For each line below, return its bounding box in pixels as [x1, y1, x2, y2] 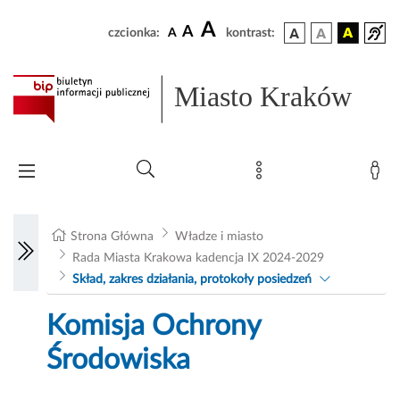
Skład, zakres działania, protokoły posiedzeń [71, 273, 312, 287]
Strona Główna [71, 230, 154, 244]
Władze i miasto [174, 230, 263, 244]
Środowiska [46, 346, 191, 375]
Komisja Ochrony [46, 312, 262, 341]
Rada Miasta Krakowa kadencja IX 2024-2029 [71, 252, 324, 265]
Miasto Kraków [174, 80, 353, 113]
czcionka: [108, 27, 160, 39]
